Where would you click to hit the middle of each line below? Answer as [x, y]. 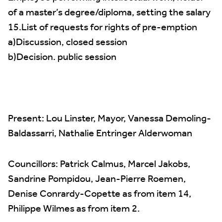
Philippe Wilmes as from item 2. [74, 209]
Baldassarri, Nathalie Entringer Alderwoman [100, 134]
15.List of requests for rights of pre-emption [103, 28]
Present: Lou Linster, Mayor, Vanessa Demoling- [110, 119]
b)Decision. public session [62, 57]
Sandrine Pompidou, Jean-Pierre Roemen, [97, 179]
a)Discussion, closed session [68, 43]
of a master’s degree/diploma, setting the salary [109, 13]
